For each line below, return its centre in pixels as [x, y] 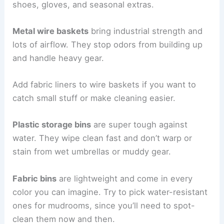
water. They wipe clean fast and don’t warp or [102, 138]
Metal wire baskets [51, 31]
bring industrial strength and [146, 31]
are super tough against [139, 125]
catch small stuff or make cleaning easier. [94, 98]
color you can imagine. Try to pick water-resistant [110, 192]
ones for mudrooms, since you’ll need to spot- [104, 205]
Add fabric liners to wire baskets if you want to [104, 85]
